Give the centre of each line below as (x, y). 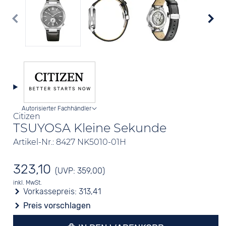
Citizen (27, 116)
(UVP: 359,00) (80, 171)
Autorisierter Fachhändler (57, 108)
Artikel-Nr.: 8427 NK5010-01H (70, 142)
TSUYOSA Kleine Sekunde (90, 128)
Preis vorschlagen (57, 206)
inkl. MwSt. (28, 183)
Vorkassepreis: (50, 191)
